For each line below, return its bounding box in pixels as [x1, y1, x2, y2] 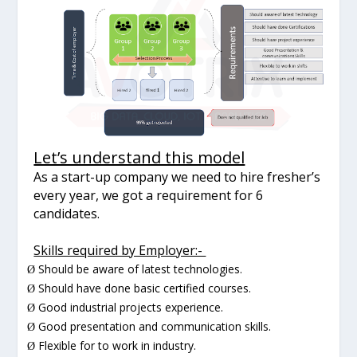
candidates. [33, 204, 100, 222]
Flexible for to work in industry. [38, 337, 197, 353]
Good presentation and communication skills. [38, 318, 272, 334]
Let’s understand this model [33, 146, 245, 168]
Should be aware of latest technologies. [38, 261, 243, 277]
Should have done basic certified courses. [38, 280, 252, 296]
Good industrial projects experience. [38, 299, 224, 315]
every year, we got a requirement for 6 [33, 186, 264, 204]
